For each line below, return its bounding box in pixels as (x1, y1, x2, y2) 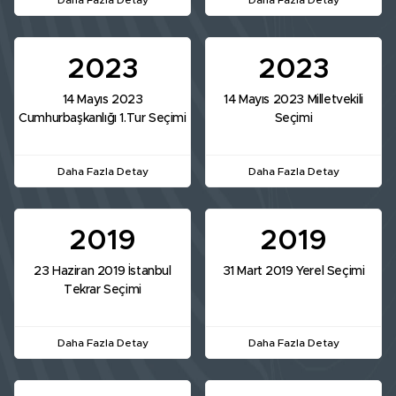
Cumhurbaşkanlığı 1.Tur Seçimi (19, 112, 187, 126)
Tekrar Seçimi (64, 284, 141, 297)
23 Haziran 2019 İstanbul (34, 265, 171, 278)
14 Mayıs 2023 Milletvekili (224, 94, 363, 107)
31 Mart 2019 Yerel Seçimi (222, 265, 365, 278)
